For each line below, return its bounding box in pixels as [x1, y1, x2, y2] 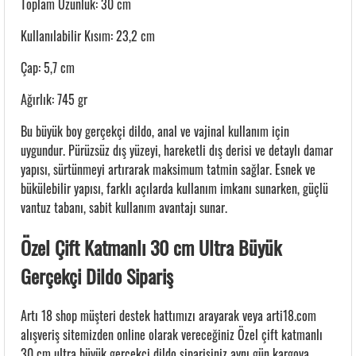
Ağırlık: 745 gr [21, 90, 87, 109]
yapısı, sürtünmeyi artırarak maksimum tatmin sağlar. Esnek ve [21, 160, 315, 179]
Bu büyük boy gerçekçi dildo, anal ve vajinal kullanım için [21, 122, 289, 141]
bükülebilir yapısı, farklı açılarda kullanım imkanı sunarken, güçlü [21, 179, 328, 198]
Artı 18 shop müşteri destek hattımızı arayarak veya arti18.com [21, 305, 316, 325]
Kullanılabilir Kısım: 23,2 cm [21, 26, 155, 45]
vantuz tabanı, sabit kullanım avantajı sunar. [21, 198, 227, 217]
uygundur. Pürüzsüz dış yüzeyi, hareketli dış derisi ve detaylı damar [21, 141, 333, 160]
